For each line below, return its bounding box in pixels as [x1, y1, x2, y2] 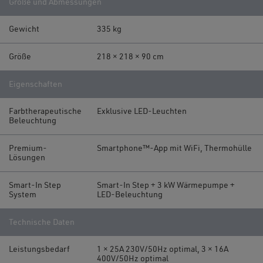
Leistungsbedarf [9, 245, 70, 254]
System [9, 190, 36, 199]
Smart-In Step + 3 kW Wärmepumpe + [97, 181, 235, 190]
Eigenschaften [9, 80, 62, 89]
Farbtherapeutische [9, 107, 82, 116]
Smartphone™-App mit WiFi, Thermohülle [97, 144, 252, 153]
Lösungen [9, 153, 45, 162]
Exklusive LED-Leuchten [97, 107, 187, 116]
